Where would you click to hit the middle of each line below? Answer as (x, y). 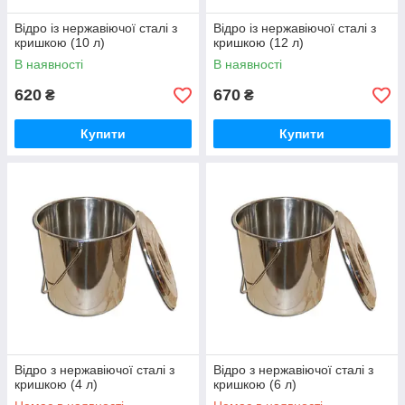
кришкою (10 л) (60, 42)
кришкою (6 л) (255, 384)
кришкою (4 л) (56, 384)
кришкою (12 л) (259, 42)
